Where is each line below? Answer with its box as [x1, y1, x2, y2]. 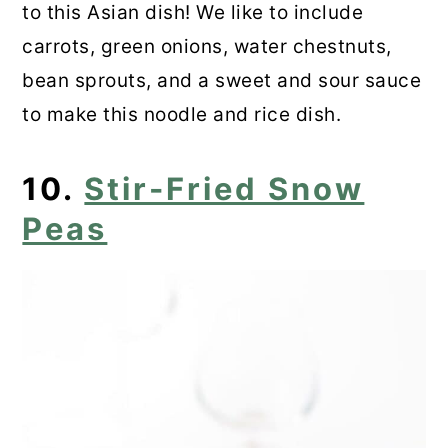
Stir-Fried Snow [84, 170, 365, 208]
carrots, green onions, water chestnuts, [22, 35, 392, 59]
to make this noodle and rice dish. [22, 103, 342, 127]
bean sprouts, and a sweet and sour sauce [22, 69, 422, 93]
